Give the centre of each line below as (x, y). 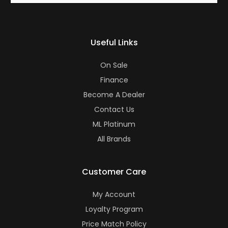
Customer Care (114, 172)
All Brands (114, 139)
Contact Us (114, 109)
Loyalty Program (114, 209)
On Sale (114, 65)
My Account (114, 194)
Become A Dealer (114, 95)
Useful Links (114, 42)
